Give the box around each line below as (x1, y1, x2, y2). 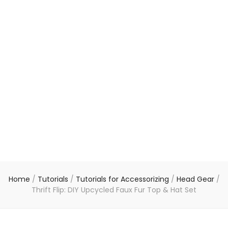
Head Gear (176, 174, 216, 185)
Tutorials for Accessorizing (75, 174, 171, 185)
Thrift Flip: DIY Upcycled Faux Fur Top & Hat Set (32, 185, 196, 195)
